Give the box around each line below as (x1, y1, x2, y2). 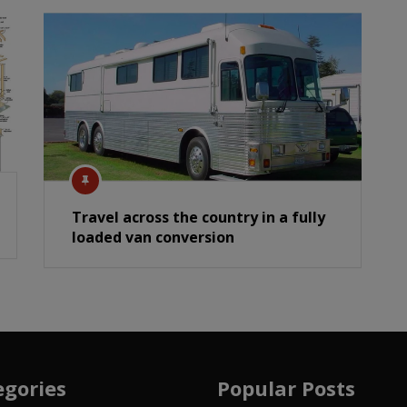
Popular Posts (216, 373, 355, 402)
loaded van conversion (72, 226, 235, 247)
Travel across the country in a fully (72, 206, 326, 227)
